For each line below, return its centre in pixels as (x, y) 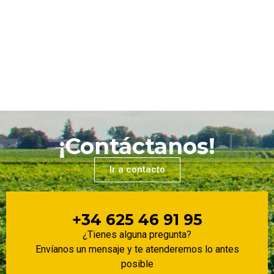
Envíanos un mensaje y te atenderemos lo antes (137, 249)
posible (137, 264)
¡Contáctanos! (137, 146)
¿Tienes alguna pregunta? (137, 234)
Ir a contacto (137, 169)
